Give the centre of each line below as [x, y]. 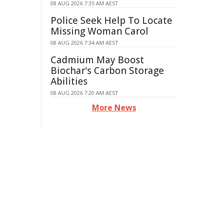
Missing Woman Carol [100, 31]
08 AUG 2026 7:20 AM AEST [84, 93]
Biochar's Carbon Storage [107, 71]
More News [114, 108]
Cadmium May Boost [97, 60]
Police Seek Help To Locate [111, 20]
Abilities [69, 81]
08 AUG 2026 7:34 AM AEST [84, 43]
